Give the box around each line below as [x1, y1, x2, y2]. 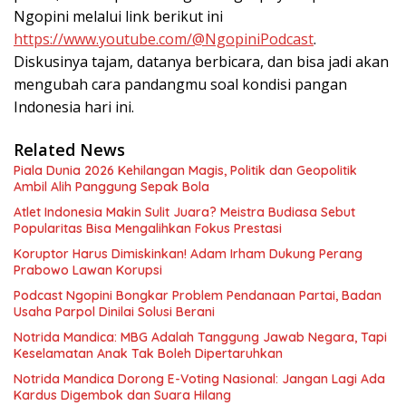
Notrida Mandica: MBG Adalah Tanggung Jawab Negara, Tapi [14, 328, 387, 345]
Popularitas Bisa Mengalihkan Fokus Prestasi [14, 219, 282, 237]
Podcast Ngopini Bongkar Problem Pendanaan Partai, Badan [14, 286, 382, 304]
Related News [14, 138, 125, 160]
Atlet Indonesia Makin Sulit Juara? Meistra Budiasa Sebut [14, 203, 355, 220]
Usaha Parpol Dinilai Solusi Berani [14, 303, 215, 320]
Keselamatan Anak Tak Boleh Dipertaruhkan [14, 344, 283, 362]
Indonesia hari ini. [14, 96, 134, 117]
